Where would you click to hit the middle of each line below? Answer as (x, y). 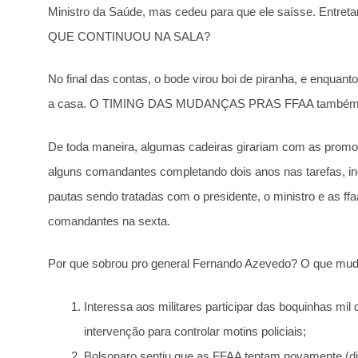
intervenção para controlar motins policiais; (195, 331)
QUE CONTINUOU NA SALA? (129, 36)
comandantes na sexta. (109, 221)
